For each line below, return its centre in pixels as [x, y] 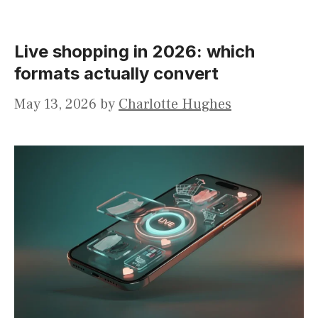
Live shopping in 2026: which [135, 52]
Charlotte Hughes [175, 105]
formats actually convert [116, 74]
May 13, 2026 [55, 105]
